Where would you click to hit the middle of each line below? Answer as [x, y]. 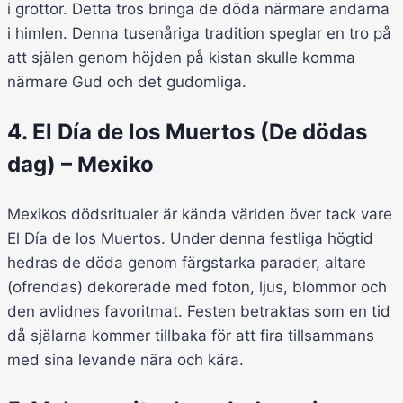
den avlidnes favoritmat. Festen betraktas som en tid [199, 312]
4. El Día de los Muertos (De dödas [187, 132]
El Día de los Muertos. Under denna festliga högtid [190, 239]
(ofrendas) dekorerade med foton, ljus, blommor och [197, 287]
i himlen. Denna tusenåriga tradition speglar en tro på [199, 34]
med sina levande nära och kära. [125, 360]
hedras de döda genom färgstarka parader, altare [187, 263]
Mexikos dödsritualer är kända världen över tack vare [200, 215]
